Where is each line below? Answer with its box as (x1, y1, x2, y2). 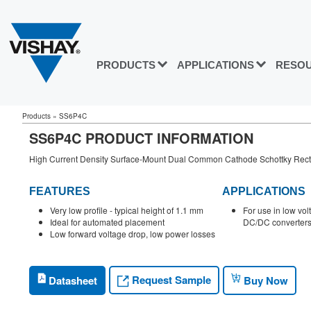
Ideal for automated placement (50, 216, 165, 228)
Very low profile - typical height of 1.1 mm (50, 204, 203, 217)
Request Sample (129, 272, 211, 288)
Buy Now (241, 272, 288, 288)
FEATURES (29, 185, 90, 198)
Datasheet (46, 272, 97, 288)
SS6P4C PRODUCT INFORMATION (29, 128, 253, 148)
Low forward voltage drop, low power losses (50, 228, 215, 240)
